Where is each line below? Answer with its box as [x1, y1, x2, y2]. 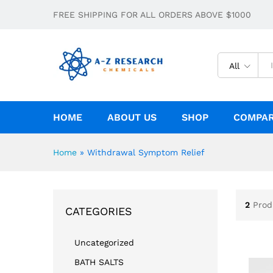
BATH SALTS [74, 257, 124, 267]
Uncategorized [74, 237, 134, 247]
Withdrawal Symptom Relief [87, 147, 205, 157]
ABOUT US [107, 111, 157, 123]
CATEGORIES [65, 204, 132, 218]
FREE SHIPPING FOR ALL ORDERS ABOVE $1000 [53, 10, 251, 19]
